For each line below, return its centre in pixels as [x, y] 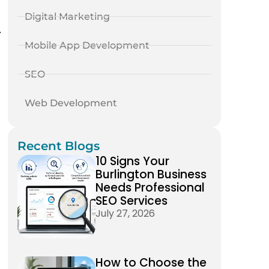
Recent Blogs [58, 146]
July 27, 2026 [125, 213]
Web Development [71, 103]
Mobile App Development [87, 45]
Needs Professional [150, 187]
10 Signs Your [132, 161]
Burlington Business [151, 174]
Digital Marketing [67, 16]
